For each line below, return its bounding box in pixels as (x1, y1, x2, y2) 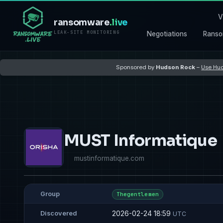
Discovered (40, 210, 77, 218)
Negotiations (147, 29, 188, 38)
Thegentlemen (116, 191, 159, 198)
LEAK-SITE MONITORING (54, 29, 120, 36)
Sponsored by (116, 63, 156, 71)
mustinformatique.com (74, 154, 144, 162)
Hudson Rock (156, 63, 196, 71)
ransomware (54, 17, 110, 28)
